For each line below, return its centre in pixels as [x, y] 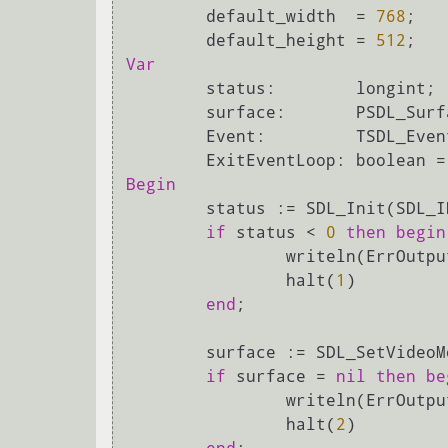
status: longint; [326, 88]
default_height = [291, 40]
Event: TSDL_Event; [166, 136]
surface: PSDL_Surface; [166, 112]
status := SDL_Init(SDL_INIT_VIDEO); [166, 208]
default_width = [291, 16]
